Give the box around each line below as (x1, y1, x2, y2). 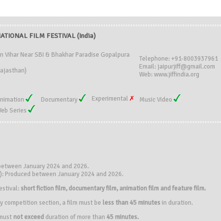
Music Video (140, 96, 174, 104)
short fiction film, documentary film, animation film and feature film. (21, 184, 206, 192)
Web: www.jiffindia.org (139, 71, 199, 78)
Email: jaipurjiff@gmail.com (139, 63, 215, 71)
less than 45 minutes (103, 199, 160, 207)
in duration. (160, 199, 193, 207)
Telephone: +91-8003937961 (139, 55, 218, 63)
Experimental (92, 95, 130, 103)
